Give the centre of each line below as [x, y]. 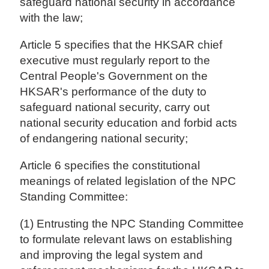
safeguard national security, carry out [115, 107]
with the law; [52, 18]
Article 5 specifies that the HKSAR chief [121, 45]
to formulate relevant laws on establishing [126, 240]
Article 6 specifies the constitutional [110, 166]
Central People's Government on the [114, 76]
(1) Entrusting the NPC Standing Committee [132, 224]
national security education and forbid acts [129, 123]
